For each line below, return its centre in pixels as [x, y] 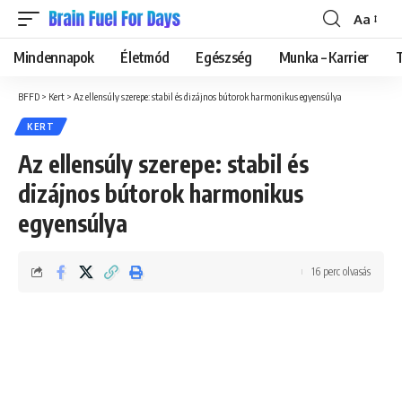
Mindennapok [54, 57]
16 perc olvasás [341, 271]
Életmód [145, 57]
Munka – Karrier [323, 57]
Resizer [375, 51]
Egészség [224, 57]
